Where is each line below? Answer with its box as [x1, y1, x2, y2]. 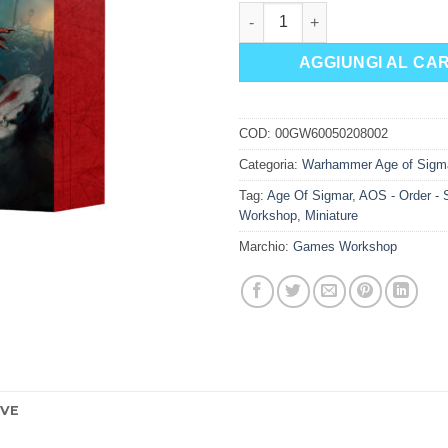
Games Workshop [293, 239, 397, 255]
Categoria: [239, 157, 302, 173]
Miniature [305, 208, 358, 224]
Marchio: [239, 239, 293, 255]
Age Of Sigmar [267, 188, 352, 204]
